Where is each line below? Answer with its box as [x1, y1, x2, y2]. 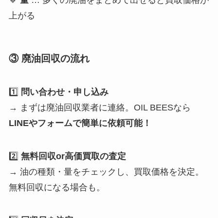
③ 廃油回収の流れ [8, 53, 90, 64]
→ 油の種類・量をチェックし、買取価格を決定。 [8, 167, 204, 177]
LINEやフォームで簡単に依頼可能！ [8, 118, 151, 128]
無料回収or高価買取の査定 [20, 151, 126, 162]
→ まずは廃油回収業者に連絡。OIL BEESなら [8, 103, 191, 113]
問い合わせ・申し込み [20, 87, 109, 97]
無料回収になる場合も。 [8, 182, 105, 193]
